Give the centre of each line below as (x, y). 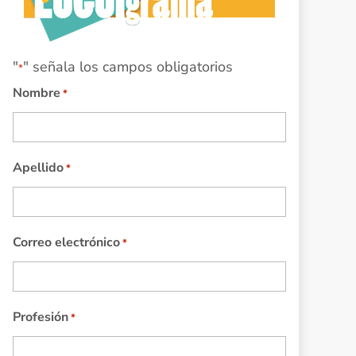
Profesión (40, 317)
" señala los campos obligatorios (128, 67)
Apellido (38, 168)
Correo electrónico (66, 243)
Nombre (36, 93)
